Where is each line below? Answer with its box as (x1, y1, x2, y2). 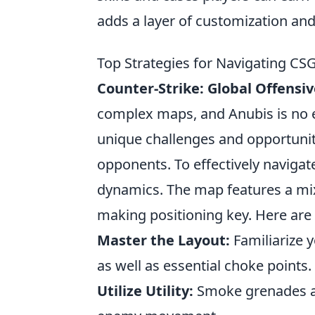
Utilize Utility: (97, 281, 193, 300)
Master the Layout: (97, 231, 230, 250)
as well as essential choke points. (97, 256, 311, 275)
